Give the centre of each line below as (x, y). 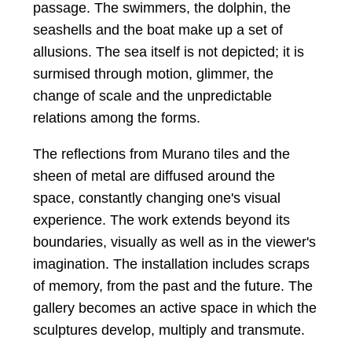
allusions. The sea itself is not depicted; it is (169, 52)
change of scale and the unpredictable (153, 96)
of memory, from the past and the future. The (173, 286)
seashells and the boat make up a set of (158, 30)
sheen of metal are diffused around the (154, 176)
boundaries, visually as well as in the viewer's (175, 242)
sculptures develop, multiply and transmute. (169, 330)
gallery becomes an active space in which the (175, 308)
